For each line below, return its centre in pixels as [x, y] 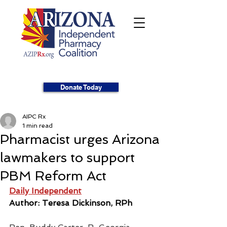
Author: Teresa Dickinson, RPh [71, 203]
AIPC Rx [34, 117]
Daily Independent [45, 191]
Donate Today [81, 87]
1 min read [37, 126]
